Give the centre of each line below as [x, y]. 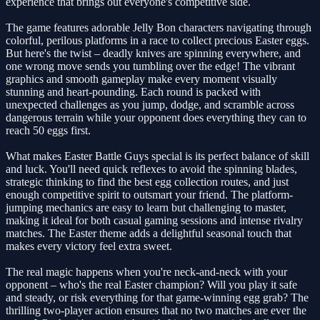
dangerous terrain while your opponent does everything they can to [156, 117]
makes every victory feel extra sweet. [89, 246]
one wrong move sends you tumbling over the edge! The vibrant [150, 66]
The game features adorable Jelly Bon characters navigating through [159, 27]
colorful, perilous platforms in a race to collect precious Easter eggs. [157, 40]
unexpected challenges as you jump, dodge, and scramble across [150, 104]
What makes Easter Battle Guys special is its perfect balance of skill [157, 156]
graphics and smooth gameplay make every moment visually [141, 79]
